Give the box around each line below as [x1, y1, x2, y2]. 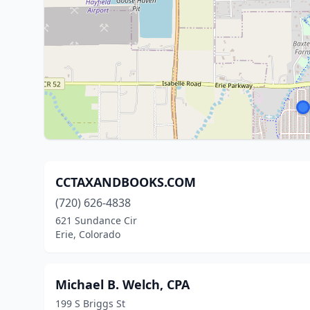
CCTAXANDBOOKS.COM [55, 174, 196, 190]
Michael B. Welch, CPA [55, 276, 190, 293]
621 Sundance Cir [55, 214, 137, 227]
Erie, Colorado [55, 228, 120, 241]
